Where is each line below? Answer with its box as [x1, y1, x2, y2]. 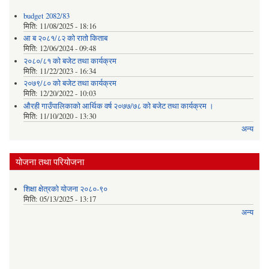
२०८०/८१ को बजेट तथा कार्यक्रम [23, 55, 116, 66]
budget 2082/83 [23, 10, 70, 21]
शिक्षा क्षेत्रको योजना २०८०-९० [23, 184, 107, 195]
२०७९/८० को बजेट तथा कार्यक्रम [23, 78, 116, 89]
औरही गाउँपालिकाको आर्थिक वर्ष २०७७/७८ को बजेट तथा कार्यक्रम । [23, 100, 214, 111]
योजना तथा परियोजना [16, 155, 84, 168]
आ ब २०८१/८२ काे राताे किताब [23, 33, 107, 44]
